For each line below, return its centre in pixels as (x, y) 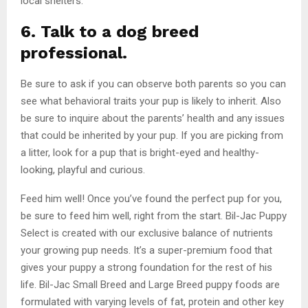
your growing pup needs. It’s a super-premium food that (146, 250)
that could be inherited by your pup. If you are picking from (152, 135)
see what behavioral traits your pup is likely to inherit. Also (151, 101)
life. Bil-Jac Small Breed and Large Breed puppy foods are (150, 284)
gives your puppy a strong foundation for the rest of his (146, 267)
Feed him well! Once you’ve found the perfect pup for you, (151, 198)
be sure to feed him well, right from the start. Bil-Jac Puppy (154, 216)
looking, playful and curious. (84, 169)
